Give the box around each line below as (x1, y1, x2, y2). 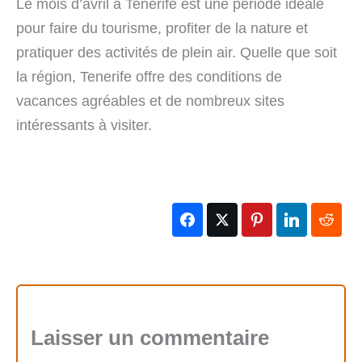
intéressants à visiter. (16, 116, 152, 133)
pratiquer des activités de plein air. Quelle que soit (16, 44, 337, 61)
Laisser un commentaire (31, 326, 269, 351)
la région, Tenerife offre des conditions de (16, 68, 282, 85)
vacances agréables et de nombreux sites (16, 92, 284, 109)
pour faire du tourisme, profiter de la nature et (16, 19, 308, 36)
